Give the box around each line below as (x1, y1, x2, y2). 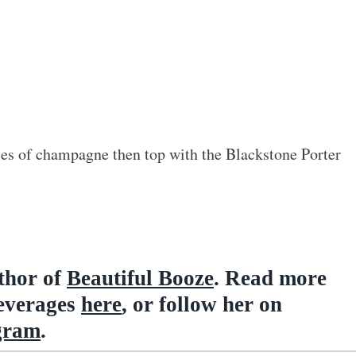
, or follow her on (122, 292, 282, 316)
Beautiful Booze (67, 265, 214, 290)
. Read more (214, 265, 327, 290)
